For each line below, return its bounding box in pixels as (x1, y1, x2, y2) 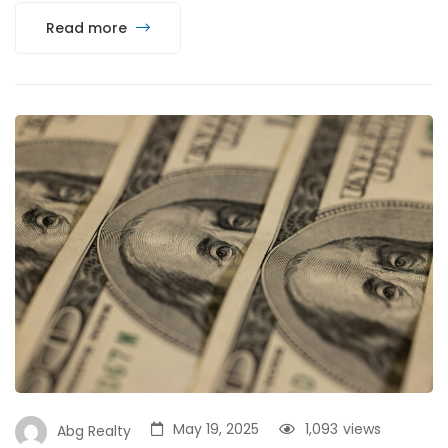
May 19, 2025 (173, 419, 259, 440)
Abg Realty (57, 421, 131, 442)
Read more (46, 17, 131, 38)
